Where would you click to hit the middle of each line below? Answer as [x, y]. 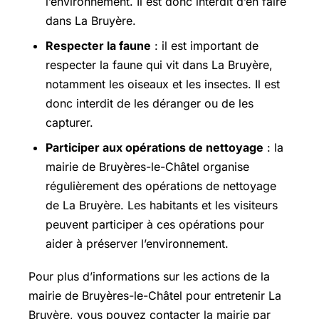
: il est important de [205, 45]
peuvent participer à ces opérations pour [155, 224]
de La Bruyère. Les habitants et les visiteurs [162, 205]
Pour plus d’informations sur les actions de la [149, 276]
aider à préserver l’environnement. [137, 243]
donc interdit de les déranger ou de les [150, 103]
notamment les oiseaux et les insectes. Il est [163, 84]
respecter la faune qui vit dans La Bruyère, [159, 64]
